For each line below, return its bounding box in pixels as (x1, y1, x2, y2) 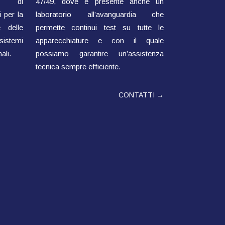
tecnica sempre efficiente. (36, 62, 121, 71)
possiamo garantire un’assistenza (36, 49, 164, 58)
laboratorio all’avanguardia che (36, 10, 164, 19)
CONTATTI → (119, 91, 164, 99)
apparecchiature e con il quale (36, 36, 164, 45)
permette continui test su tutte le (36, 23, 164, 32)
